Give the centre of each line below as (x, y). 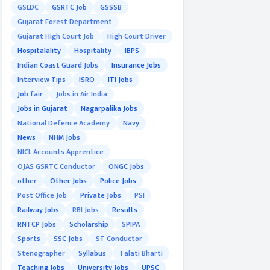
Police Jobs (118, 181)
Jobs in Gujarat (42, 108)
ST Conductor (119, 239)
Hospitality (93, 51)
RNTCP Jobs (37, 224)
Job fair (30, 94)
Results (125, 210)
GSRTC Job (69, 7)
